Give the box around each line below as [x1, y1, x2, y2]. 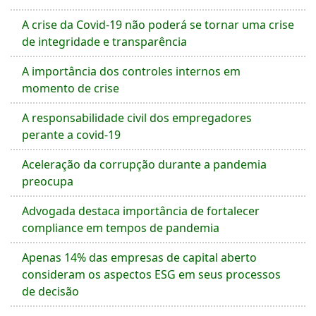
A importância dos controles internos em [22, 63, 241, 79]
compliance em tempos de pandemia [22, 220, 219, 236]
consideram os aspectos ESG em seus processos [22, 267, 281, 282]
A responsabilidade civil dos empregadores [22, 110, 252, 126]
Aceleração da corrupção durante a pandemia [22, 157, 267, 172]
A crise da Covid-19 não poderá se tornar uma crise [22, 17, 294, 32]
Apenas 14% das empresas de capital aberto [22, 250, 257, 265]
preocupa [22, 174, 73, 189]
